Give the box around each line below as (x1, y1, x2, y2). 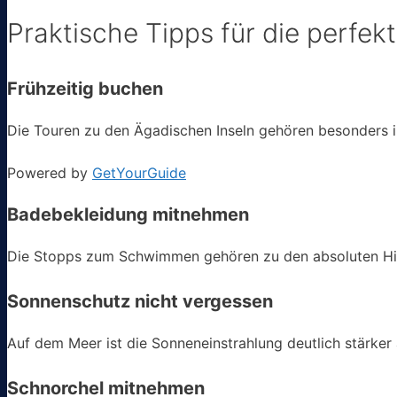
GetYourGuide (92, 164, 186, 183)
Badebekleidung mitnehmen (7, 204, 249, 226)
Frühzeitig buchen (7, 78, 163, 100)
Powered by (7, 164, 92, 183)
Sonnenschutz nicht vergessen (7, 291, 273, 313)
